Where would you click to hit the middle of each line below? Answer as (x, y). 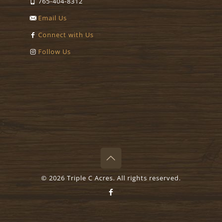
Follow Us (55, 52)
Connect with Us (66, 35)
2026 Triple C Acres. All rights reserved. (115, 178)
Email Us (53, 18)
